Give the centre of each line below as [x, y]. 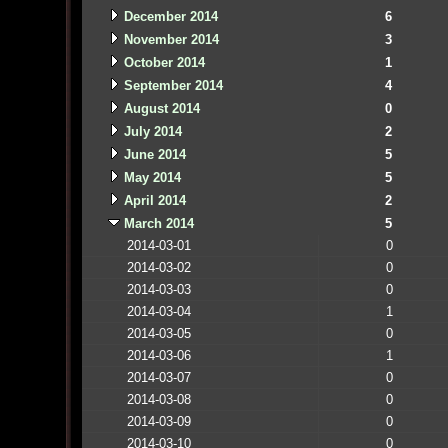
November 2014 [171, 39]
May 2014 [152, 177]
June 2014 [154, 154]
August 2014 [161, 108]
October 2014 [164, 62]
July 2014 [152, 131]
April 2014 [154, 200]
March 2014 [158, 223]
